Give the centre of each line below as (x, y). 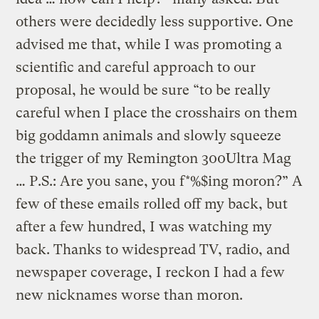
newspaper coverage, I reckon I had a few (151, 272)
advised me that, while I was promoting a (149, 44)
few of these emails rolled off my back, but (152, 204)
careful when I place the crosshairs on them (157, 113)
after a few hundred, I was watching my (144, 226)
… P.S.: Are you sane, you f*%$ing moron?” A (159, 181)
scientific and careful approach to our (136, 67)
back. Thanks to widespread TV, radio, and (153, 249)
